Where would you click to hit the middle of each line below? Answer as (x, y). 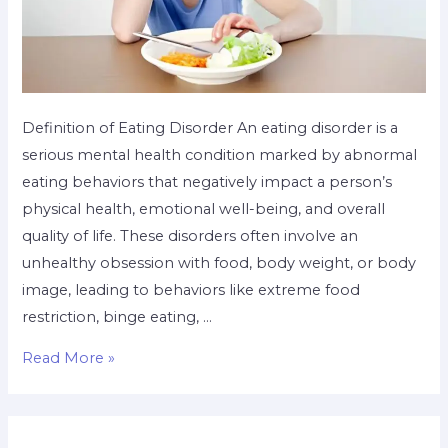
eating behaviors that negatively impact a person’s (207, 181)
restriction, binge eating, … (117, 316)
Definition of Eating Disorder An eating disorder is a (210, 127)
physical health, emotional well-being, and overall (204, 208)
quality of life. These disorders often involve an (190, 235)
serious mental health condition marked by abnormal (220, 154)
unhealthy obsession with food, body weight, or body (219, 262)
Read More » (69, 358)
